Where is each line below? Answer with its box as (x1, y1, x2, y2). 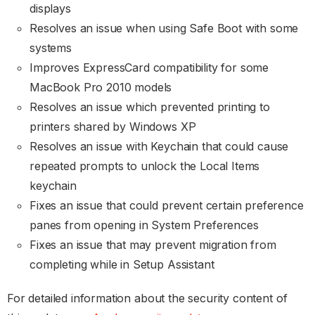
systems (30, 41, 72, 56)
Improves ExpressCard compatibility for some (30, 60, 269, 75)
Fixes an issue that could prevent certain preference (30, 198, 304, 213)
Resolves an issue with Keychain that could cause (30, 139, 289, 154)
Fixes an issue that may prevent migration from (30, 238, 276, 252)
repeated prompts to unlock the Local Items (30, 159, 260, 174)
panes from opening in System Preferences (30, 218, 259, 233)
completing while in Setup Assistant (30, 257, 214, 272)
